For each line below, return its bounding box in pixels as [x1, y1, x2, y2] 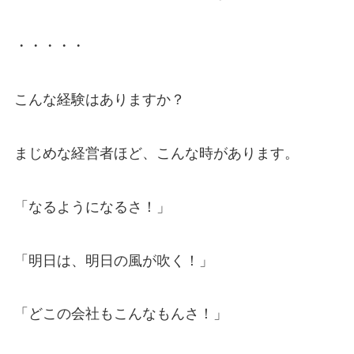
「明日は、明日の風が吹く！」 [13, 252, 213, 269]
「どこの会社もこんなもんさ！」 [13, 306, 228, 322]
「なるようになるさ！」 [13, 198, 171, 215]
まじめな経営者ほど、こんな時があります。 [13, 145, 299, 161]
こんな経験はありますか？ [13, 92, 185, 108]
